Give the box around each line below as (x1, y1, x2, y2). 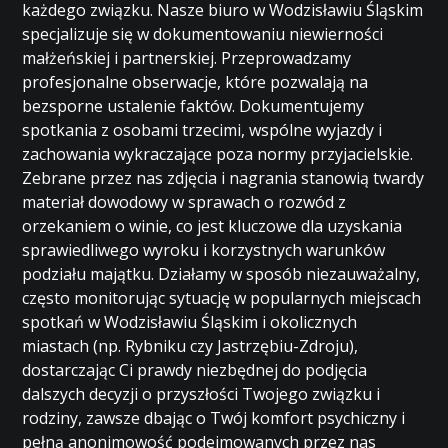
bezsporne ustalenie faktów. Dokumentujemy (22, 95, 365, 117)
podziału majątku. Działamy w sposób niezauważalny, (22, 263, 421, 285)
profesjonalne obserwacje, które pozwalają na (22, 71, 369, 93)
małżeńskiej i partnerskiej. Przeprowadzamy (22, 47, 352, 69)
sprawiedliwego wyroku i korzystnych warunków (22, 239, 386, 261)
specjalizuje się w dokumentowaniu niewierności (22, 23, 384, 45)
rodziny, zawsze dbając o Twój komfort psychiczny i (22, 407, 406, 429)
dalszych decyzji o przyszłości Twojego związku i (22, 383, 381, 405)
